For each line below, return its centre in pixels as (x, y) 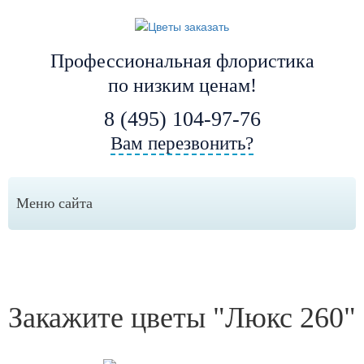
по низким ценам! (182, 86)
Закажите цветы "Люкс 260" (182, 318)
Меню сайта (54, 204)
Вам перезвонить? (182, 144)
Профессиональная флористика (182, 61)
